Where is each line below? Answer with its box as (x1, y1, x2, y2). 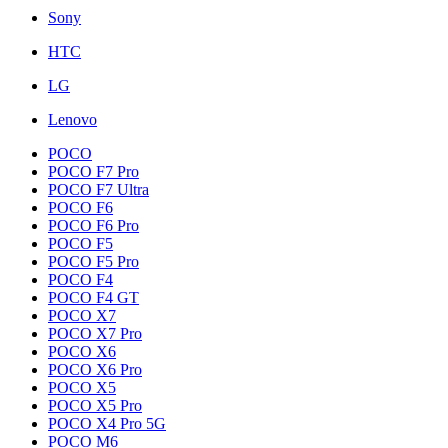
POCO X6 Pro (48, 361, 142, 378)
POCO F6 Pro (48, 217, 139, 234)
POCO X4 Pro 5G (48, 415, 166, 432)
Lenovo (48, 111, 97, 128)
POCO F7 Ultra (48, 181, 149, 198)
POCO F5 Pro (48, 253, 139, 270)
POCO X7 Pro (48, 325, 142, 342)
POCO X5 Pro (48, 397, 142, 414)
